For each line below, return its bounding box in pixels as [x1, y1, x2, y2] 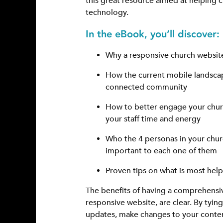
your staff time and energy [106, 113, 201, 124]
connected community [106, 82, 187, 92]
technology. [86, 7, 128, 17]
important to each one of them [106, 145, 217, 156]
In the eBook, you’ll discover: [86, 27, 220, 40]
